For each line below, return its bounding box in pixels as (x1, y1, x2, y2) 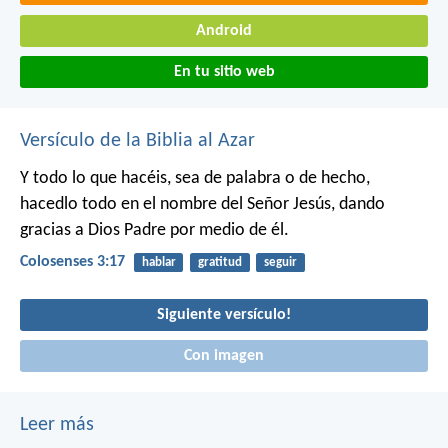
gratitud (197, 256, 242, 270)
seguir (263, 256, 297, 270)
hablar (141, 256, 176, 270)
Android (196, 22, 252, 39)
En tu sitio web (173, 64, 275, 81)
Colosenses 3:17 (20, 254, 125, 271)
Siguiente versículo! (157, 306, 291, 323)
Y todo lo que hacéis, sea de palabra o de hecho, (20, 169, 370, 189)
